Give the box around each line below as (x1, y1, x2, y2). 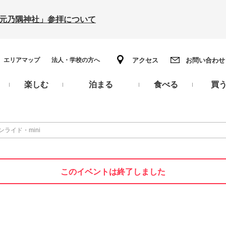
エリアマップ (4, 56, 40, 64)
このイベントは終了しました (61, 167, 165, 176)
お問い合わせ (186, 56, 225, 64)
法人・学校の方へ (51, 56, 100, 64)
